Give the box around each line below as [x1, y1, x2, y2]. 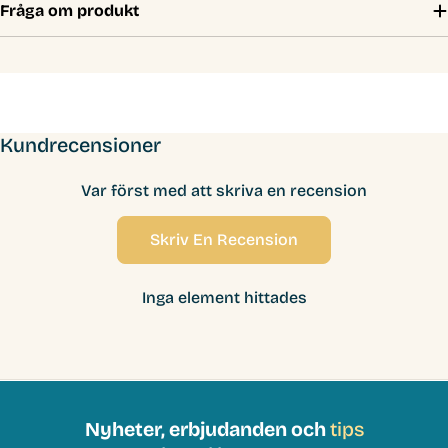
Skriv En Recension [150, 229, 298, 249]
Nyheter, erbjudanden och [84, 417, 330, 441]
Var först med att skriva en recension [81, 180, 367, 200]
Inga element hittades [141, 287, 307, 307]
